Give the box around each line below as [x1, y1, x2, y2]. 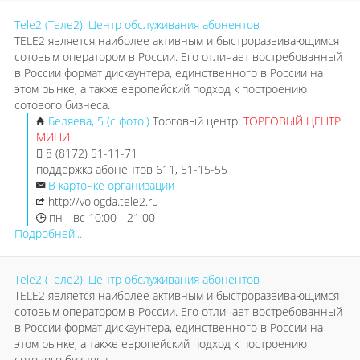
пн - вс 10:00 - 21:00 [46, 210, 155, 225]
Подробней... [14, 226, 82, 241]
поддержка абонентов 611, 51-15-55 [36, 162, 227, 177]
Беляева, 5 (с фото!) [48, 113, 153, 129]
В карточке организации [48, 178, 174, 193]
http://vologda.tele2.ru [48, 194, 158, 209]
